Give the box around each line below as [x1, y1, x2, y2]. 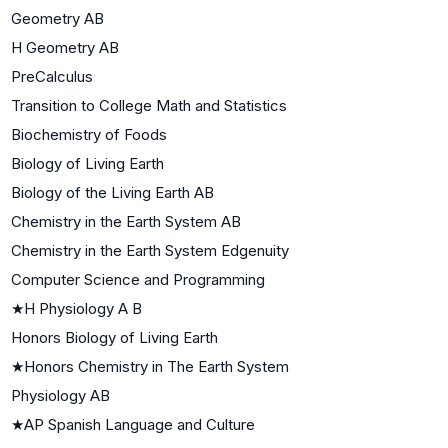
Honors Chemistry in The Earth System [24, 356, 289, 376]
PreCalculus [11, 66, 93, 86]
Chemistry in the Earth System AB [11, 211, 241, 231]
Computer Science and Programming [11, 269, 265, 289]
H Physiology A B [24, 298, 142, 318]
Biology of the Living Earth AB [11, 182, 214, 202]
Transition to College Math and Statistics [11, 95, 287, 115]
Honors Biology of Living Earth [11, 327, 218, 347]
